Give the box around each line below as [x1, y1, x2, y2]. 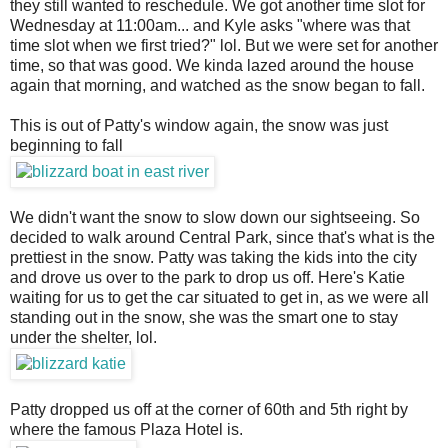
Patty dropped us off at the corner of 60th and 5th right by [10, 401, 408, 419]
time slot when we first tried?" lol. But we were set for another [10, 37, 438, 55]
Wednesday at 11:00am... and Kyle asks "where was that [10, 17, 410, 35]
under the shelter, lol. [10, 329, 157, 347]
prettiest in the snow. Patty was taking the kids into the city [10, 249, 417, 267]
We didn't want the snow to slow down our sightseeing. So [10, 209, 420, 227]
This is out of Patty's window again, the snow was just [10, 117, 388, 135]
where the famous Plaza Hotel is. [10, 421, 243, 439]
